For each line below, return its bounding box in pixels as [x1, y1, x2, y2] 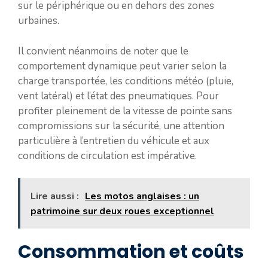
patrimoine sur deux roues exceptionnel [31, 205, 214, 218]
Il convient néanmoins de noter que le [18, 44, 188, 58]
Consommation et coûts [18, 239, 244, 264]
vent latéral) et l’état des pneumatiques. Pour [18, 89, 219, 103]
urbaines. [18, 14, 59, 28]
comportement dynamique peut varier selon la [18, 59, 227, 73]
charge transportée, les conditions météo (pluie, [18, 74, 233, 88]
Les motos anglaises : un [85, 190, 199, 203]
